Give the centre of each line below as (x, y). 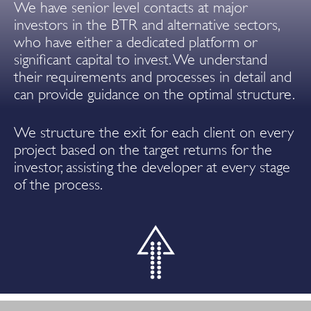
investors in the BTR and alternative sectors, (146, 25)
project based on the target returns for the (143, 150)
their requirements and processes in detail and (153, 77)
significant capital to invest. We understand (141, 59)
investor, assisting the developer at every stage (152, 167)
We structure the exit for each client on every (154, 132)
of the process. (58, 184)
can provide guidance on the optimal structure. (154, 94)
